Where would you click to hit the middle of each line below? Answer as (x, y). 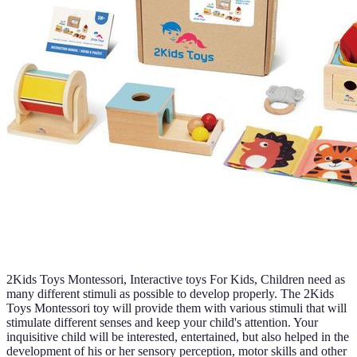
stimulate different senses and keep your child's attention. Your (162, 322)
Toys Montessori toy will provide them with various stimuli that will (177, 308)
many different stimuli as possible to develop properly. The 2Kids (170, 293)
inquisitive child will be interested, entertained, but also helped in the (178, 336)
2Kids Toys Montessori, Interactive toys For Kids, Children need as (176, 279)
